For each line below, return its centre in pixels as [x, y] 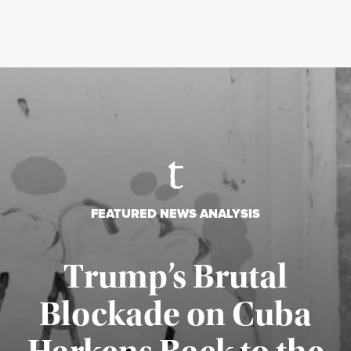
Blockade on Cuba [175, 314]
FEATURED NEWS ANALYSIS [175, 213]
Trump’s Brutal [175, 276]
